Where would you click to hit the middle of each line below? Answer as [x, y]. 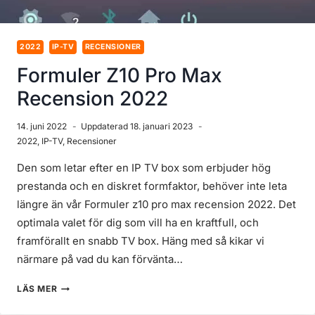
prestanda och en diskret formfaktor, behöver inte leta [152, 186]
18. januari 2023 [162, 127]
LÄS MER [37, 289]
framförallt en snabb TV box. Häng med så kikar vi [141, 241]
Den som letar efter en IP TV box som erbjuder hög [144, 168]
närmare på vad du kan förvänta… [100, 259]
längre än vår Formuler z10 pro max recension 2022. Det [156, 205]
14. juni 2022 [42, 127]
